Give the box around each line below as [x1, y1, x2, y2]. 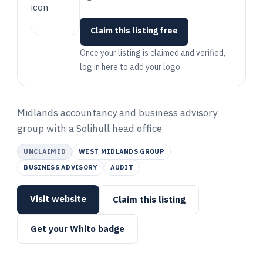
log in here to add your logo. [80, 62, 183, 72]
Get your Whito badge [31, 223, 125, 234]
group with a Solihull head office [17, 122, 163, 135]
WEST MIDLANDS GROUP [79, 147, 164, 156]
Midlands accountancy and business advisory [17, 106, 218, 119]
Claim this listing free [90, 25, 178, 36]
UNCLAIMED [23, 147, 66, 156]
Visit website [30, 193, 87, 204]
